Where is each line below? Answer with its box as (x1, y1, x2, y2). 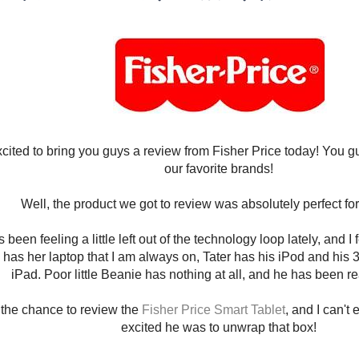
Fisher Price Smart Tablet (139, 303, 285, 317)
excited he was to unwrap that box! (120, 321, 320, 335)
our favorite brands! (163, 162, 276, 176)
